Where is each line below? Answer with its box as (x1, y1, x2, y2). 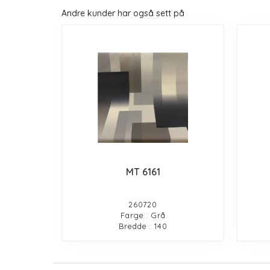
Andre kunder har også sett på (61, 7, 184, 19)
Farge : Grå (120, 210, 166, 220)
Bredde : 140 (118, 221, 168, 231)
